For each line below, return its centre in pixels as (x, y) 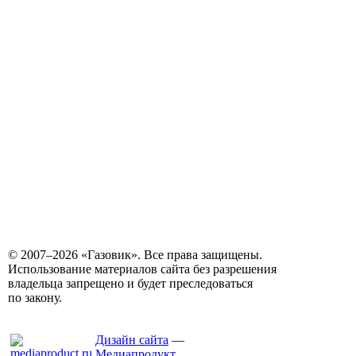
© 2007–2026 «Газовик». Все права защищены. (135, 255)
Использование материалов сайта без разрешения (142, 269)
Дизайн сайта (132, 340)
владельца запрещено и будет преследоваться (130, 283)
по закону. (35, 298)
